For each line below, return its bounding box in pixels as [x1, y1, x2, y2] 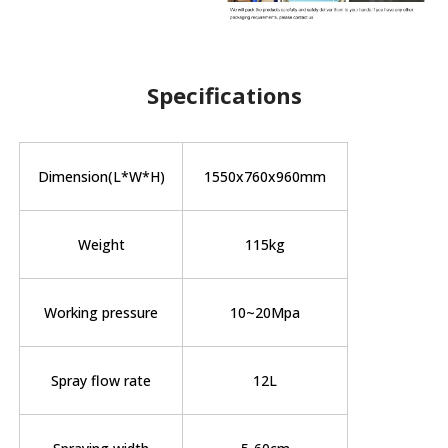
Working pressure [44, 302, 159, 322]
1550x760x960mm [204, 166, 327, 186]
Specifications [146, 79, 302, 110]
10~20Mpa [230, 302, 301, 322]
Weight [77, 234, 125, 254]
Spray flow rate [51, 370, 152, 390]
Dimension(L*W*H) [37, 166, 165, 186]
